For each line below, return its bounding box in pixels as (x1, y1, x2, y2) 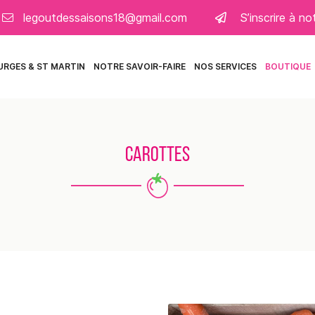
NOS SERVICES (194, 61, 257, 72)
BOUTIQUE (265, 61, 311, 72)
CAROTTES (125, 146, 190, 166)
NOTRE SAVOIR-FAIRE (94, 61, 186, 72)
